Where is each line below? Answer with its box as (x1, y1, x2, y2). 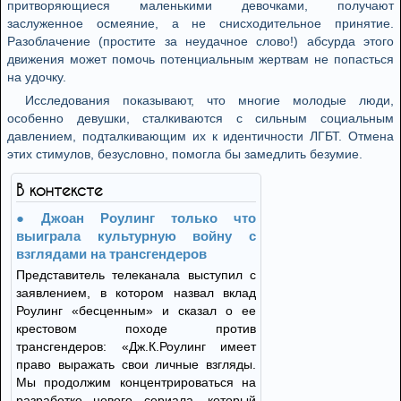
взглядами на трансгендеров (16, 246, 207, 261)
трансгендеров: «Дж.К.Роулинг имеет (16, 339, 256, 354)
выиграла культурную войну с (16, 228, 256, 243)
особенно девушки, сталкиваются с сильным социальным (7, 111, 394, 125)
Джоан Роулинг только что (41, 210, 256, 226)
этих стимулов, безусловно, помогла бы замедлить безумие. (7, 147, 363, 161)
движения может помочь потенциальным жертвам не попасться (7, 52, 394, 66)
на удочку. (7, 70, 66, 84)
